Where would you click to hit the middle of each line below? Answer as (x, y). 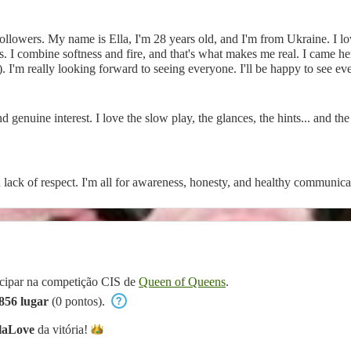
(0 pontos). (78, 301)
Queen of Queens (182, 281)
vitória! (70, 329)
